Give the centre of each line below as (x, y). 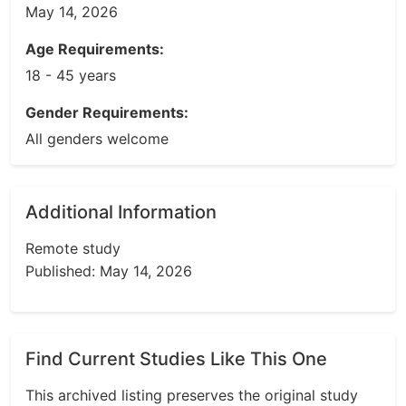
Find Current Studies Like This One (176, 359)
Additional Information (121, 212)
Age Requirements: (95, 49)
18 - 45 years (71, 75)
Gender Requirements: (107, 112)
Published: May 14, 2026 (109, 271)
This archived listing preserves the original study (192, 395)
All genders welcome (97, 139)
